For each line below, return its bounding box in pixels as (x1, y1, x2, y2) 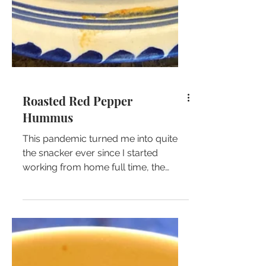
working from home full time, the (23, 223, 165, 235)
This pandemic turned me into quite (23, 195, 178, 206)
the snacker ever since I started (23, 209, 158, 220)
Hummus (23, 171, 73, 187)
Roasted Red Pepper (23, 154, 132, 170)
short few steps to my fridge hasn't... (23, 237, 179, 249)
